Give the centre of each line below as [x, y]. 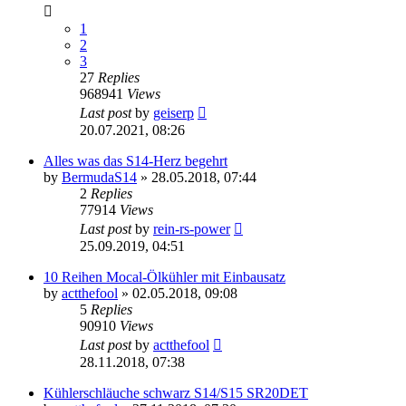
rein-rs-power [192, 229]
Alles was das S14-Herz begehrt [135, 161]
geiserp [174, 113]
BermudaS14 [99, 178]
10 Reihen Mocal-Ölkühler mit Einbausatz [164, 277]
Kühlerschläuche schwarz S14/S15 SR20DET [176, 393]
